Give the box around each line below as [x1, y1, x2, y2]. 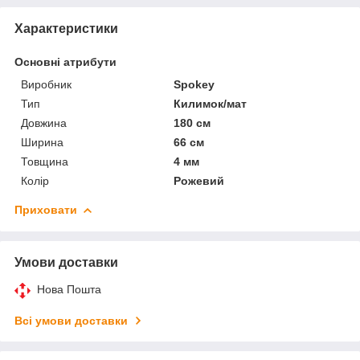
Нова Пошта [37, 282, 101, 296]
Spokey [174, 77, 215, 91]
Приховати [14, 202, 77, 216]
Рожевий [174, 174, 225, 187]
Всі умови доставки [14, 313, 128, 327]
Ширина [21, 135, 63, 149]
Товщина [21, 154, 68, 168]
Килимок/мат [174, 96, 247, 110]
